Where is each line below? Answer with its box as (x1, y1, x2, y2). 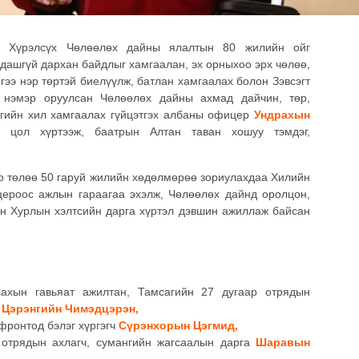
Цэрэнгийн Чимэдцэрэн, (2, 301, 139, 315)
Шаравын (256, 335, 310, 349)
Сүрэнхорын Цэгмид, (119, 318, 238, 332)
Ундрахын (254, 108, 310, 122)
